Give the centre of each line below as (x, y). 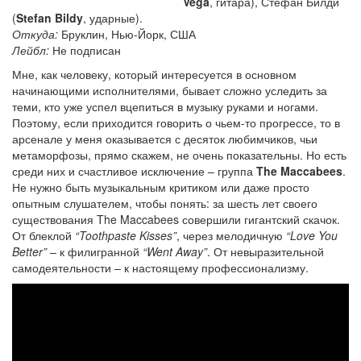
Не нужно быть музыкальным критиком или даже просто (161, 187)
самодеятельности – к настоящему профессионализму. (160, 267)
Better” (29, 251)
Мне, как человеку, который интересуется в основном (154, 74)
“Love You (312, 235)
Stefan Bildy (50, 17)
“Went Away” (175, 251)
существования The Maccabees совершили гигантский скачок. (176, 219)
